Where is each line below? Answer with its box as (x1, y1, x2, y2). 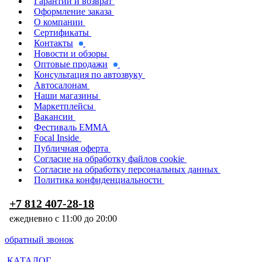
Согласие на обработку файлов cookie (34, 154, 184, 164)
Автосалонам (34, 80, 87, 90)
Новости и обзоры (34, 49, 107, 58)
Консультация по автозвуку (34, 70, 143, 80)
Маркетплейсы (34, 101, 94, 111)
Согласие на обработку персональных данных (34, 164, 218, 174)
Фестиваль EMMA (34, 122, 110, 132)
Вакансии (34, 112, 73, 122)
